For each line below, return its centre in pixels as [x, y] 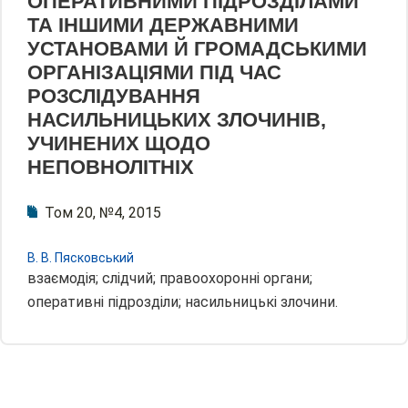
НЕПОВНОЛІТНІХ [111, 168]
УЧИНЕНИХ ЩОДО [119, 144]
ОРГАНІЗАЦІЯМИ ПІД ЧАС [154, 73]
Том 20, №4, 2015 [103, 213]
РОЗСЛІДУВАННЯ [114, 97]
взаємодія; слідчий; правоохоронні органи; [170, 279]
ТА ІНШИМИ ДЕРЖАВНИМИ [163, 25]
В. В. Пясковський [81, 258]
